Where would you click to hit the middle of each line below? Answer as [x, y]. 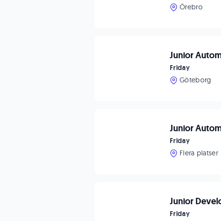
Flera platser [199, 153]
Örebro [191, 7]
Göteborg [196, 80]
